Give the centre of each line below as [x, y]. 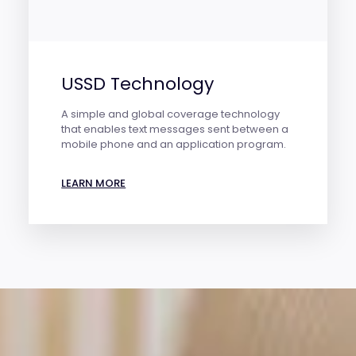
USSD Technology [138, 84]
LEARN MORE [94, 184]
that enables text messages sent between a [175, 130]
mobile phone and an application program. [174, 145]
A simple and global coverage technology [171, 114]
